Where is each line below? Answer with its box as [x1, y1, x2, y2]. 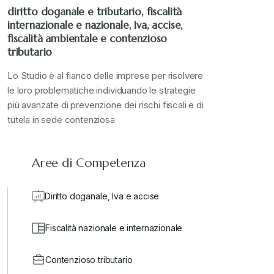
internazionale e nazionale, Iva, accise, [7, 18, 183, 32]
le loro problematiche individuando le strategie [7, 84, 196, 97]
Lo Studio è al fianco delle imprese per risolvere [7, 70, 204, 82]
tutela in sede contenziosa [7, 114, 115, 126]
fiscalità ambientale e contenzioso [7, 32, 168, 46]
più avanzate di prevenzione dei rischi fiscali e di [7, 99, 204, 111]
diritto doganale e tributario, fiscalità [7, 5, 182, 19]
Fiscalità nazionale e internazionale [45, 223, 183, 234]
